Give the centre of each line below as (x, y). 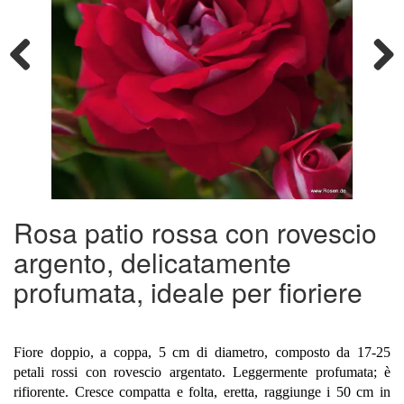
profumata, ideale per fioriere (188, 291)
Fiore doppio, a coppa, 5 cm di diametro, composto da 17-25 (202, 352)
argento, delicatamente (152, 262)
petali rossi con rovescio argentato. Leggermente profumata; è (202, 372)
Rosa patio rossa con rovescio (195, 232)
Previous (34, 91)
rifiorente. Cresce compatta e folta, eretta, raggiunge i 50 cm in (202, 391)
